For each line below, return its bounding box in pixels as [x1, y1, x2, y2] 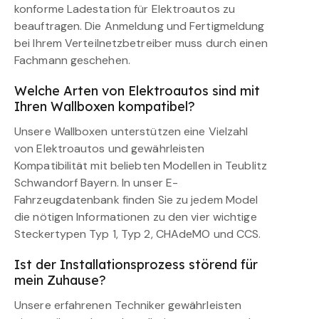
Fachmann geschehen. [14, 52, 130, 68]
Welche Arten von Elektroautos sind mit [14, 82, 260, 99]
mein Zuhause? [14, 271, 106, 288]
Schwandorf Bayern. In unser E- [14, 174, 179, 190]
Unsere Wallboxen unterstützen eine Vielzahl [14, 123, 249, 139]
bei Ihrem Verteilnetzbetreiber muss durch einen [14, 35, 268, 51]
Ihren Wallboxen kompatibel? [14, 98, 195, 115]
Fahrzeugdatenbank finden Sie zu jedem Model [14, 192, 258, 207]
